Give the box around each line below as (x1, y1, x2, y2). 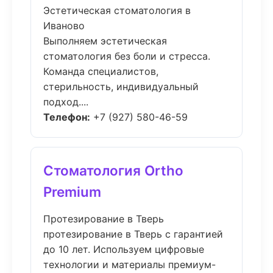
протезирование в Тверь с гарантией (43, 228, 223, 240)
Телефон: (43, 111, 90, 123)
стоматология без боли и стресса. (43, 50, 210, 62)
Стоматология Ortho (43, 162, 183, 179)
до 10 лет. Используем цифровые (43, 243, 204, 255)
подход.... (43, 96, 88, 108)
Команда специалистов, (43, 65, 158, 77)
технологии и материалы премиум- (43, 258, 216, 271)
